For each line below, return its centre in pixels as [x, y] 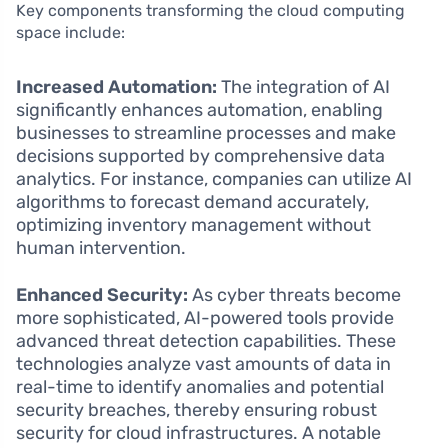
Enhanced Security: [102, 295]
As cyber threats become [294, 295]
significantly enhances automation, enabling [199, 110]
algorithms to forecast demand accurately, [192, 202]
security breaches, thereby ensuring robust [196, 410]
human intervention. [101, 248]
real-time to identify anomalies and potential [200, 387]
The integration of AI [303, 87]
